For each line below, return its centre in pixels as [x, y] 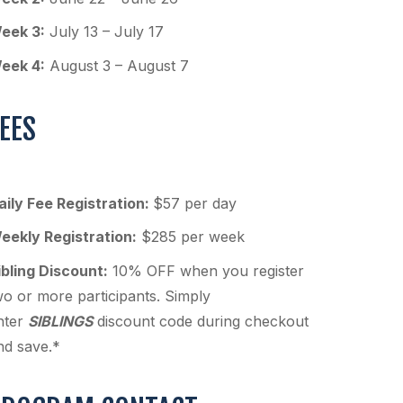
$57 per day [195, 203]
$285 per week [191, 237]
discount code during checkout [201, 321]
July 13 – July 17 [104, 32]
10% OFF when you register [206, 270]
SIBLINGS [60, 321]
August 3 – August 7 [117, 65]
